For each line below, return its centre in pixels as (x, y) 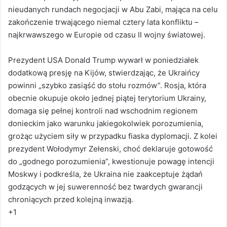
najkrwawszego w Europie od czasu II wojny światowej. (107, 34)
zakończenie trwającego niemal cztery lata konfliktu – (103, 22)
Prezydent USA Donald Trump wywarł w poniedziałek (103, 60)
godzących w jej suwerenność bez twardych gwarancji (105, 186)
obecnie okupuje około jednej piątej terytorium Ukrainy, (107, 98)
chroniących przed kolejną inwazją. (71, 199)
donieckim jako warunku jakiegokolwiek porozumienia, (106, 123)
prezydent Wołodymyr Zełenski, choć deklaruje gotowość (110, 148)
